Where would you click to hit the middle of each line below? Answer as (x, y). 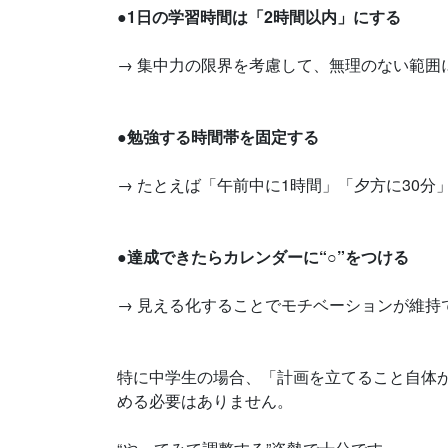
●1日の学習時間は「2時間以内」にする (259, 17)
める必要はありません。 (205, 401)
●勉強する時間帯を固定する (218, 137)
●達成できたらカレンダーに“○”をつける (263, 257)
